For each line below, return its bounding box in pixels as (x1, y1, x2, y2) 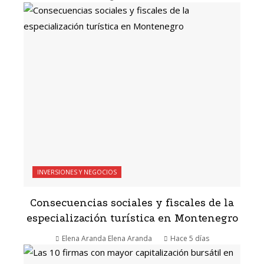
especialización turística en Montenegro (26, 212, 238, 225)
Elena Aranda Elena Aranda (61, 233, 152, 244)
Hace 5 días (170, 233, 209, 244)
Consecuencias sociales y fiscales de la (30, 197, 234, 210)
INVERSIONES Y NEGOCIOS (37, 168, 117, 177)
